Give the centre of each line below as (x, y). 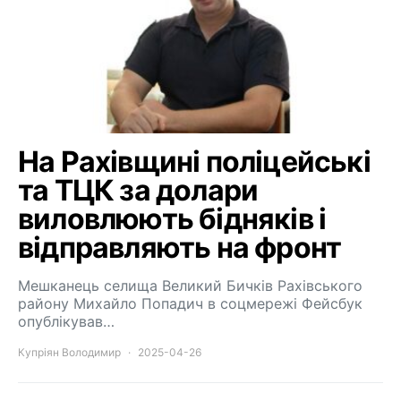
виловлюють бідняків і (172, 218)
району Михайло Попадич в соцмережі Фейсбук (190, 303)
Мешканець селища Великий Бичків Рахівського (190, 285)
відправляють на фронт (180, 247)
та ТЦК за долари (138, 190)
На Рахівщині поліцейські (194, 161)
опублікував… (66, 321)
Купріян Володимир (69, 352)
